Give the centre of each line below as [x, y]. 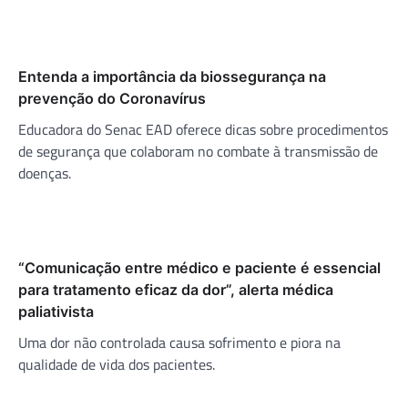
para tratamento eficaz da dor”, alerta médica [176, 289]
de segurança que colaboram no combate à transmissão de [198, 151]
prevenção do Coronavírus [112, 98]
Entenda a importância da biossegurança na [172, 76]
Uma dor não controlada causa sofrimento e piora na [179, 342]
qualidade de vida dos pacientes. [117, 364]
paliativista [56, 311]
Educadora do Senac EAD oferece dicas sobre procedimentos [203, 129]
